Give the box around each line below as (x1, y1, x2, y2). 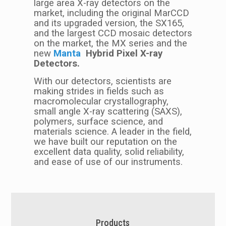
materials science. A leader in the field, (33, 126, 192, 137)
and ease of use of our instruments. (33, 156, 183, 167)
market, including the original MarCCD (33, 7, 189, 19)
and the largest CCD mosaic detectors (33, 27, 192, 39)
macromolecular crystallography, (33, 95, 168, 107)
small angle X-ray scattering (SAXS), (33, 105, 182, 117)
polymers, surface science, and (33, 116, 163, 127)
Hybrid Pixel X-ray (83, 47, 162, 59)
